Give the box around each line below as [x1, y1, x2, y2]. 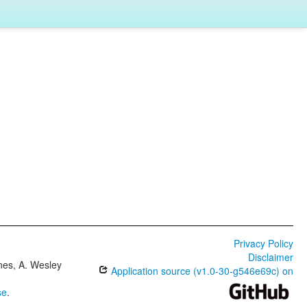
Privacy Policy [233, 236, 293, 250]
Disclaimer [247, 250, 293, 264]
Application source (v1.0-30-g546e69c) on [108, 264, 293, 278]
